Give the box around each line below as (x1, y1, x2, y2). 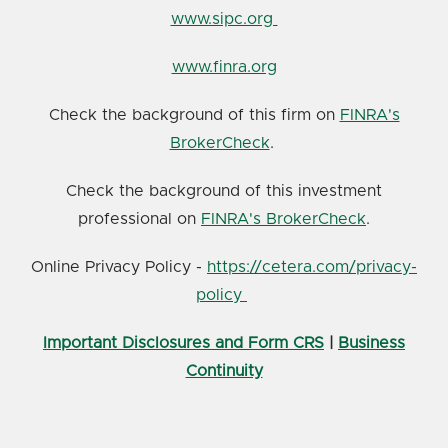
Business (338, 334, 405, 351)
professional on (78, 210, 201, 227)
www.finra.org (171, 58, 277, 75)
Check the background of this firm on (48, 106, 340, 123)
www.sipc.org (170, 10, 278, 27)
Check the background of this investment (66, 182, 382, 199)
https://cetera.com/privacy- (207, 258, 417, 275)
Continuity (185, 362, 263, 379)
